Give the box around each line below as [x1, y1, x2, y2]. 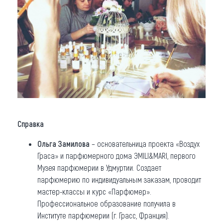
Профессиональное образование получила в [37, 199, 176, 209]
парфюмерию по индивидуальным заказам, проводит [37, 175, 201, 185]
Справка [17, 119, 44, 129]
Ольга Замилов [37, 139, 86, 149]
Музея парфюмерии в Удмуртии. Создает [37, 163, 161, 173]
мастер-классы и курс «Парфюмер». [37, 187, 151, 197]
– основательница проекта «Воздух [90, 139, 200, 149]
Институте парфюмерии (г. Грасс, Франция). [37, 211, 169, 221]
